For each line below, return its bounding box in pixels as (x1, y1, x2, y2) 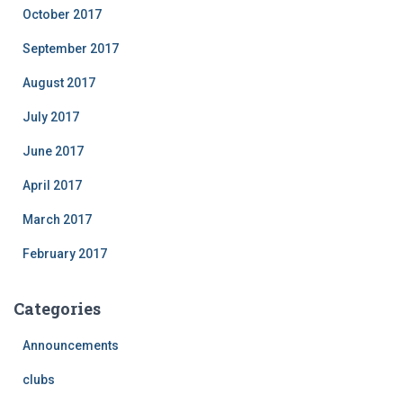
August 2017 (22, 75, 95, 90)
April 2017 (22, 177, 82, 193)
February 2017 (22, 246, 107, 261)
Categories (13, 297, 101, 319)
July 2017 (22, 109, 79, 124)
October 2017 (22, 6, 102, 22)
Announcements (22, 337, 119, 353)
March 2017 (22, 211, 92, 227)
